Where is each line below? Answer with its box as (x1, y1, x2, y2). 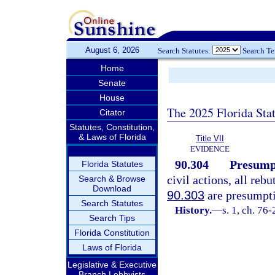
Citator (99, 107, 125, 117)
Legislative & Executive (68, 260, 157, 269)
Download (93, 184, 131, 193)
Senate (98, 78, 126, 88)
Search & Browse (79, 174, 145, 184)
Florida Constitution (74, 228, 150, 238)
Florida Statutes (81, 159, 143, 169)
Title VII (196, 134, 224, 143)
